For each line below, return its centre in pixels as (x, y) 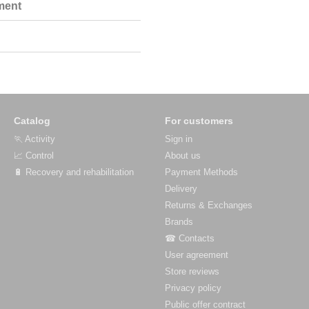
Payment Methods (201, 172)
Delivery (181, 189)
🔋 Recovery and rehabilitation (74, 172)
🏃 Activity (34, 139)
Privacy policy (193, 288)
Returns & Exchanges (209, 205)
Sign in (179, 139)
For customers (199, 121)
